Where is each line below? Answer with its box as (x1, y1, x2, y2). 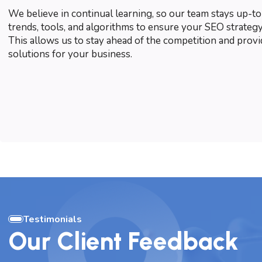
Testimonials (23, 212, 82, 226)
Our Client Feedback (8, 226, 239, 257)
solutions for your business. (8, 47, 132, 61)
